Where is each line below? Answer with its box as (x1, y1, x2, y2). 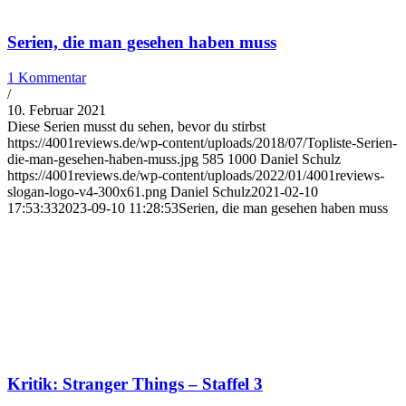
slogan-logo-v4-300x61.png (7, 183, 167, 199)
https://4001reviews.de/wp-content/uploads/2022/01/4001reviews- (7, 167, 384, 183)
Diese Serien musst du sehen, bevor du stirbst (7, 118, 266, 134)
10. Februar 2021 (7, 101, 106, 118)
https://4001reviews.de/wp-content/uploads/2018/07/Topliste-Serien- (7, 134, 397, 150)
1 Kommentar (7, 69, 86, 85)
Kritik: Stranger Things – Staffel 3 (7, 374, 263, 394)
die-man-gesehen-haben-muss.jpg (7, 150, 198, 167)
